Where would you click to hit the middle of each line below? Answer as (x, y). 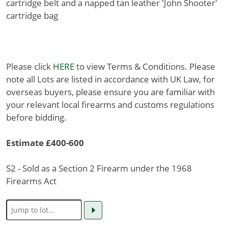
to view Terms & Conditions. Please (145, 66)
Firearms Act (31, 181)
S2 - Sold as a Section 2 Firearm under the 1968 (99, 168)
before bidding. (36, 117)
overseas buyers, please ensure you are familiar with (110, 92)
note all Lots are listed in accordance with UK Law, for (110, 79)
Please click (30, 66)
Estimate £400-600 (45, 143)
